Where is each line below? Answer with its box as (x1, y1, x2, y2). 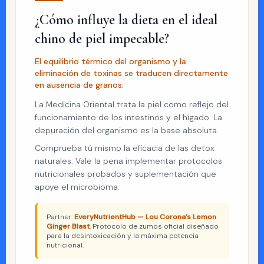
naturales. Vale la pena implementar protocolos (35, 156, 222, 166)
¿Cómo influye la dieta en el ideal (35, 11, 217, 28)
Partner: (47, 212, 74, 222)
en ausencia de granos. (35, 80, 124, 90)
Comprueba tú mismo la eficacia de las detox (35, 143, 214, 153)
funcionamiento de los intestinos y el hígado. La (35, 112, 222, 123)
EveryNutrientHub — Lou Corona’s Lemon (74, 212, 216, 222)
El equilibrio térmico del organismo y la (35, 56, 186, 67)
